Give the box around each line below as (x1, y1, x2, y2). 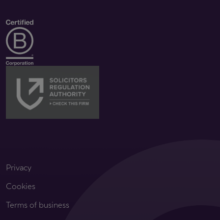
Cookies (6, 181, 35, 192)
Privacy (6, 163, 31, 173)
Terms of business (6, 200, 69, 210)
